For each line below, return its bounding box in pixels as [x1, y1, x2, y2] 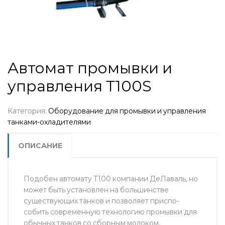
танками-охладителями [8, 117, 91, 127]
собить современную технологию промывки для [24, 207, 197, 216]
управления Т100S [8, 76, 152, 95]
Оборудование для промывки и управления [48, 106, 206, 116]
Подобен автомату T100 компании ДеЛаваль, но [24, 174, 198, 183]
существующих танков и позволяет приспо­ [24, 196, 179, 205]
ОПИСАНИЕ [18, 141, 62, 150]
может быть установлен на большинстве [24, 185, 169, 194]
